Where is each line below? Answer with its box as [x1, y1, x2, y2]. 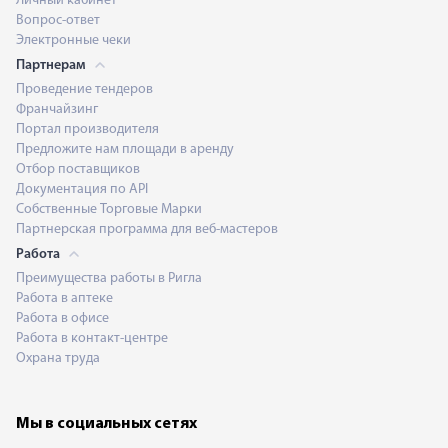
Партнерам [16, 58, 89, 73]
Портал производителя [16, 122, 159, 137]
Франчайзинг [16, 102, 98, 117]
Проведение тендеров [16, 82, 153, 97]
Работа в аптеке [16, 291, 113, 306]
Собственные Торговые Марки [16, 202, 202, 217]
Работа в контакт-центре [16, 331, 168, 346]
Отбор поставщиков [16, 162, 140, 177]
